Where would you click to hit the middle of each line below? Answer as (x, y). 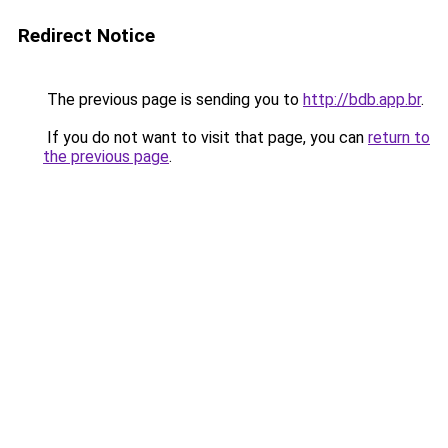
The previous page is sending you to (173, 99)
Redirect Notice (86, 35)
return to (399, 137)
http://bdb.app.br (362, 99)
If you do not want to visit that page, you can (205, 137)
